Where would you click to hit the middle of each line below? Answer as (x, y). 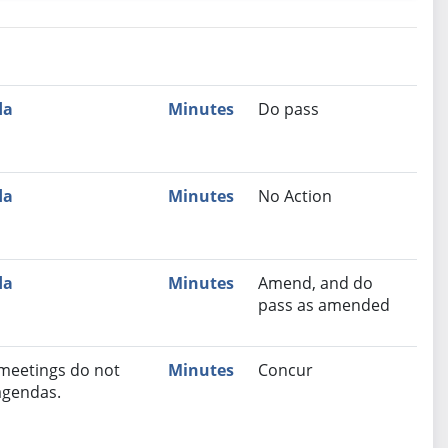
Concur (285, 370)
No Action (294, 196)
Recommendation (142, 108)
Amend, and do (315, 283)
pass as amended (323, 305)
